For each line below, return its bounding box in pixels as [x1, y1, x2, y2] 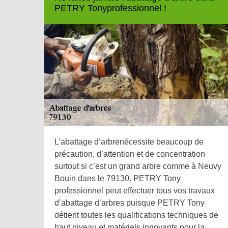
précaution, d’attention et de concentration [54, 150, 205, 159]
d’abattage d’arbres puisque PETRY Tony [54, 198, 205, 208]
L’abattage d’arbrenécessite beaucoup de [54, 137, 204, 147]
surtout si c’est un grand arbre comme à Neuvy [54, 162, 221, 171]
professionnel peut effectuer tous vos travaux [54, 186, 215, 195]
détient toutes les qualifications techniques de [54, 211, 218, 220]
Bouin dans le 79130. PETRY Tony [54, 174, 181, 183]
